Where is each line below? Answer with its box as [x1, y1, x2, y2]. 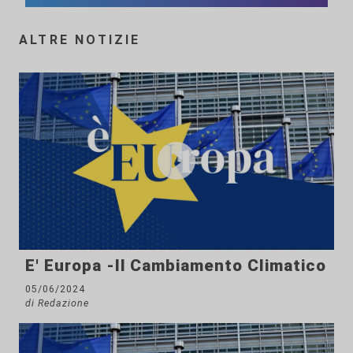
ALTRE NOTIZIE [19, 32, 141, 47]
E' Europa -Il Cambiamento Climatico [25, 255, 326, 275]
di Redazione [25, 296, 89, 309]
